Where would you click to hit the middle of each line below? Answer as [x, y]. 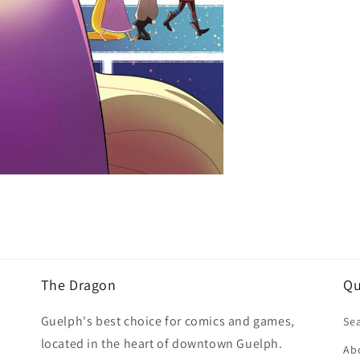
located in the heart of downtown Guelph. [162, 344]
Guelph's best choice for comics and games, [168, 321]
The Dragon [78, 285]
